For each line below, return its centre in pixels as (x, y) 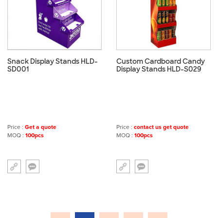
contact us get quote (161, 127)
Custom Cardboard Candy (161, 61)
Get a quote (41, 127)
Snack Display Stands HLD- (53, 61)
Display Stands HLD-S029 (159, 69)
